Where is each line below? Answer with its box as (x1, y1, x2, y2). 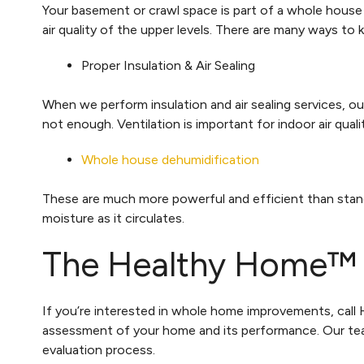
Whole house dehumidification (81, 152, 259, 167)
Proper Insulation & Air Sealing (81, 58, 255, 73)
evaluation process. (42, 342, 158, 357)
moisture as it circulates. (42, 210, 191, 226)
